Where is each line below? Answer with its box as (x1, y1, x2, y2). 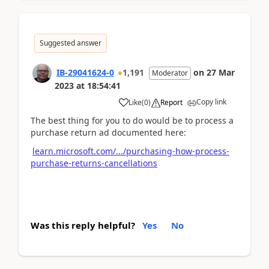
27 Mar (207, 67, 235, 78)
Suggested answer (40, 38, 101, 48)
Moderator (152, 68, 188, 78)
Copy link (196, 97, 226, 107)
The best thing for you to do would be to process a (31, 115, 234, 126)
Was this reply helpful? (31, 219, 135, 231)
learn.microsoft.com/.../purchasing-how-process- (32, 145, 229, 157)
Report (160, 97, 183, 107)
